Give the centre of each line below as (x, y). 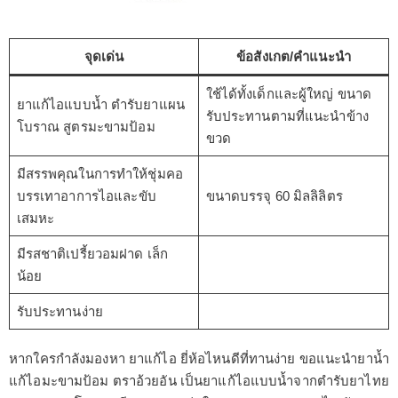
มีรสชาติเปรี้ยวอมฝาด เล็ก (92, 253)
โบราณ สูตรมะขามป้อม (86, 126)
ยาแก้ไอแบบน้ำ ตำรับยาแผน (100, 104)
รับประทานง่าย (60, 311)
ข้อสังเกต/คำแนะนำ (294, 56)
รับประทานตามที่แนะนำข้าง (287, 115)
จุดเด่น (104, 56)
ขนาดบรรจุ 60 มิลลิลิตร (274, 195)
